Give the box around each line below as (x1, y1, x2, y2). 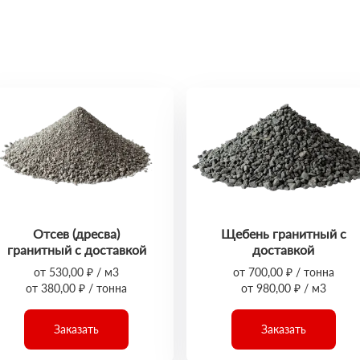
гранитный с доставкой (6, 242, 146, 257)
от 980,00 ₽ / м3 (240, 281, 326, 295)
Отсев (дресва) (33, 226, 121, 241)
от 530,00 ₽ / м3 (34, 265, 120, 279)
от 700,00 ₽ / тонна (232, 265, 334, 279)
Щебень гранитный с (220, 226, 346, 241)
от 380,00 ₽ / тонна (26, 281, 128, 295)
